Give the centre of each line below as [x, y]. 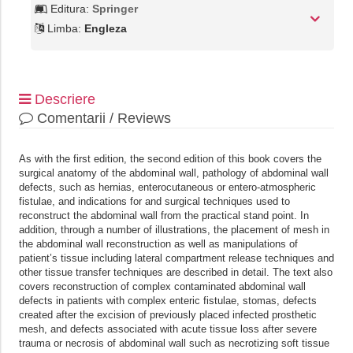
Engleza [105, 29]
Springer [115, 9]
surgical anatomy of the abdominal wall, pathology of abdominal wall [173, 173]
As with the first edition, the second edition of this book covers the [170, 159]
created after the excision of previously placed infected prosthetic [167, 315]
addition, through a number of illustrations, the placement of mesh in [174, 230]
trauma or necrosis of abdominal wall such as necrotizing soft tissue [174, 344]
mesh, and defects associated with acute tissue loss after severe [167, 329]
